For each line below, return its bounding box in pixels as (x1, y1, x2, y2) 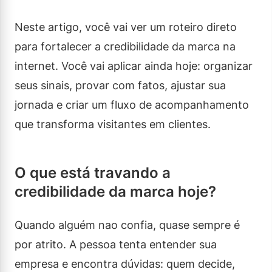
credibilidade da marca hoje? (15, 182, 216, 200)
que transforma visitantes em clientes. (15, 117, 211, 131)
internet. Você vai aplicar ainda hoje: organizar (15, 59, 253, 72)
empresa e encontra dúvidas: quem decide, (15, 257, 235, 270)
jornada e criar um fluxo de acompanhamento (15, 98, 249, 111)
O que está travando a (15, 163, 171, 182)
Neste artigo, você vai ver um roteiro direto (15, 20, 237, 33)
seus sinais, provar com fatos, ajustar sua (15, 78, 226, 92)
